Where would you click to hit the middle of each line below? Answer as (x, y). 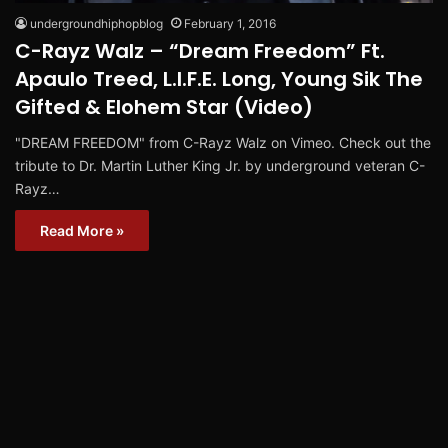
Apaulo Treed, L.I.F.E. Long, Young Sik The (219, 78)
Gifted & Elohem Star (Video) (164, 106)
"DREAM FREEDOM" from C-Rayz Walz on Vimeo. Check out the (223, 142)
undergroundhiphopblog (96, 23)
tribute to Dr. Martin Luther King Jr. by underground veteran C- (220, 165)
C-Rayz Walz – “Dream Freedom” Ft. (200, 50)
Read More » (82, 230)
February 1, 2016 (230, 23)
